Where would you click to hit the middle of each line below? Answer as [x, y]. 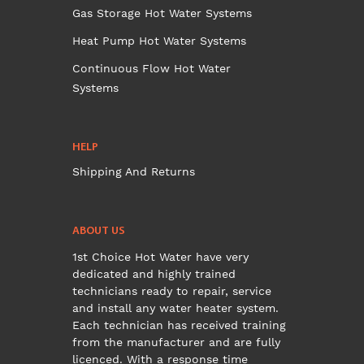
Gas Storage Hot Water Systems [162, 13]
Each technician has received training [179, 325]
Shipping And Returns [134, 171]
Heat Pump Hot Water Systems [159, 41]
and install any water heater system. [175, 308]
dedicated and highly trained [154, 274]
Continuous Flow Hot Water [152, 68]
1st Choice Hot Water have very [160, 257]
